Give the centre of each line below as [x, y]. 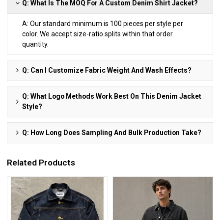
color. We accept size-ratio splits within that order [98, 34]
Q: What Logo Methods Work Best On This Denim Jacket [112, 96]
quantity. [36, 44]
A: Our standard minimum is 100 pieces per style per [103, 23]
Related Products [41, 163]
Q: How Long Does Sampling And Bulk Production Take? [112, 132]
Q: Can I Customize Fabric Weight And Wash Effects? [107, 70]
